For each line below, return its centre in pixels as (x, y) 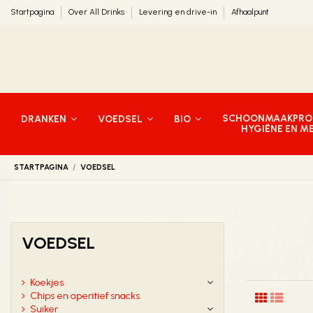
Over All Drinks (97, 12)
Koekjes (47, 283)
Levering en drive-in (179, 12)
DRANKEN (45, 119)
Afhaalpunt (250, 12)
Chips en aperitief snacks (85, 296)
